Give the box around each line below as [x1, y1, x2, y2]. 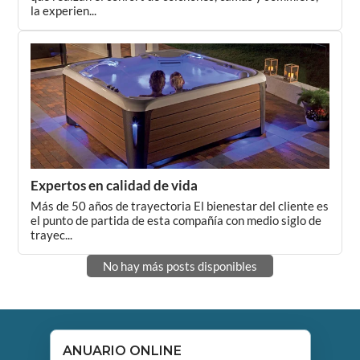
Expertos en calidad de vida [31, 177, 198, 194]
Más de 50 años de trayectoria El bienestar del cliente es [31, 198, 329, 213]
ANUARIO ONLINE [62, 343, 182, 358]
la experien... [31, 3, 97, 18]
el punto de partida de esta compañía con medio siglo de [31, 213, 322, 227]
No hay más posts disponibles [103, 259, 257, 273]
